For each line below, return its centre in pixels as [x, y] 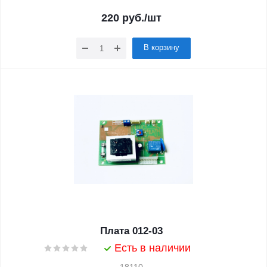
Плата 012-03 [131, 231]
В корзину [162, 47]
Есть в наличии [153, 248]
